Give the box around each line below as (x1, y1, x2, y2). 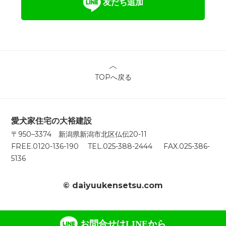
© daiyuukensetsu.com (63, 180, 163, 190)
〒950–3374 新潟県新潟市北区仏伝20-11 (11, 130, 147, 139)
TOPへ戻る (94, 73, 132, 82)
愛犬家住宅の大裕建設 (11, 116, 92, 126)
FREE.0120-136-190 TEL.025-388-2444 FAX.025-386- (11, 142, 210, 151)
